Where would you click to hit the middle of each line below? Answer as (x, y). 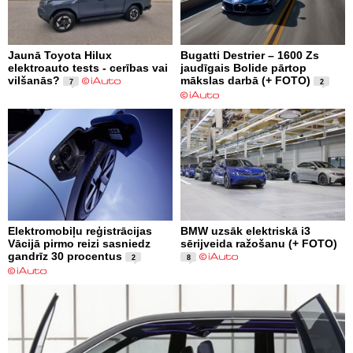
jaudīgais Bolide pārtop (243, 67)
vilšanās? (34, 80)
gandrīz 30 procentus (65, 256)
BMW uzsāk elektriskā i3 (245, 230)
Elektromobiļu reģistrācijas (80, 230)
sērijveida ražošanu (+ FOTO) (259, 243)
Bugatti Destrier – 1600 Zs (250, 55)
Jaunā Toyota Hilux (60, 55)
